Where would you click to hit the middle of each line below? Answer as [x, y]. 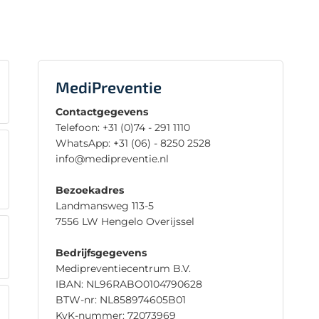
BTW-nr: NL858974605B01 [120, 299]
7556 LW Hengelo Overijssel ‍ [127, 221]
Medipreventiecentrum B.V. [123, 268]
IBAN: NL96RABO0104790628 [129, 284]
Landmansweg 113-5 [104, 205]
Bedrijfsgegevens [101, 252]
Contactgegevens [101, 111]
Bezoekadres [89, 190]
